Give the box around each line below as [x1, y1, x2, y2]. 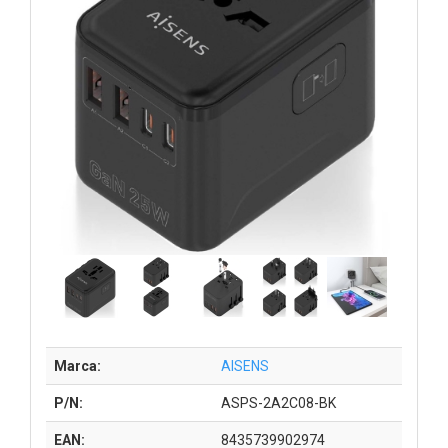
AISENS [221, 357, 269, 374]
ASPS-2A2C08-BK [221, 394, 336, 411]
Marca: [54, 357, 101, 374]
